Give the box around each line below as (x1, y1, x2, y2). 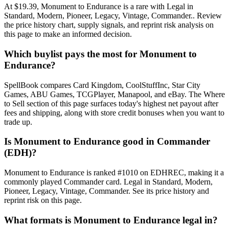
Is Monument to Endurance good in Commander (4, 136, 210, 147)
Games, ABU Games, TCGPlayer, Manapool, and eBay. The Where (4, 89, 225, 99)
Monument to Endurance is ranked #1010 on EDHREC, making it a (4, 168, 224, 177)
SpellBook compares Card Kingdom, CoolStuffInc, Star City (4, 80, 200, 89)
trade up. (4, 117, 32, 126)
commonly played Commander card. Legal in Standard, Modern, (4, 177, 213, 187)
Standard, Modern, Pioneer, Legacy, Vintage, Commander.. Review (4, 11, 222, 20)
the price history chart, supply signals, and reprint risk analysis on (4, 20, 214, 30)
